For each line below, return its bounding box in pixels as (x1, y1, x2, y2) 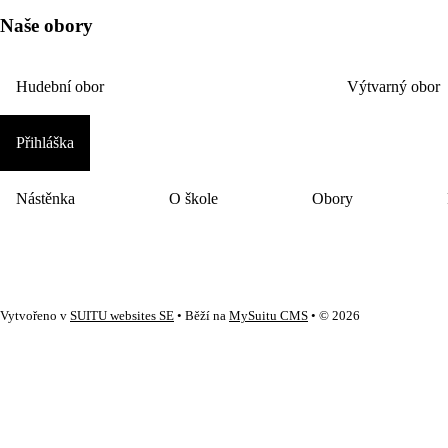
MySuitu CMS (229, 308, 308, 323)
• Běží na (174, 308, 229, 323)
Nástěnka (16, 189, 75, 207)
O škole (169, 189, 218, 207)
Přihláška (16, 133, 74, 151)
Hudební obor (16, 77, 104, 95)
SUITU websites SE (70, 308, 174, 323)
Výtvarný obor (347, 77, 441, 95)
